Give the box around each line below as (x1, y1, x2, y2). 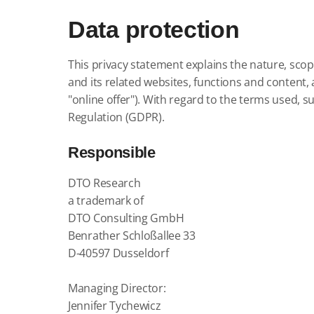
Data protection (68, 16, 240, 43)
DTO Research (68, 175, 141, 191)
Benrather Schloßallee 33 (68, 228, 196, 243)
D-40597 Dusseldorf (68, 245, 169, 261)
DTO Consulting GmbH (68, 210, 184, 226)
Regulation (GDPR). (68, 109, 165, 125)
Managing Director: (68, 280, 166, 296)
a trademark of (68, 193, 144, 208)
